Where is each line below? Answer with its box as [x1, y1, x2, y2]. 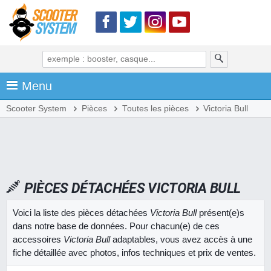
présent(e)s [197, 207, 244, 218]
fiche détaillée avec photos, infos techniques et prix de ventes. [13, 247, 256, 258]
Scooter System [6, 104, 67, 113]
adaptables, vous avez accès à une [110, 233, 252, 244]
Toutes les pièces [122, 104, 189, 113]
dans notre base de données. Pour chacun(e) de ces [13, 220, 220, 231]
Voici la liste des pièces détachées [13, 207, 150, 218]
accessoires [13, 233, 64, 244]
